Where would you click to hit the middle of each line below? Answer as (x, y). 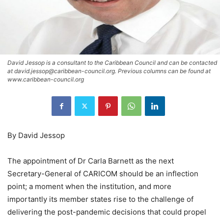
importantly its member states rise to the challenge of (100, 199)
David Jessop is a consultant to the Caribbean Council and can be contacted (112, 62)
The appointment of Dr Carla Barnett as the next (91, 161)
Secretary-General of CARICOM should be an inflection (103, 173)
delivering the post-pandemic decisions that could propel (107, 212)
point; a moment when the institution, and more (89, 186)
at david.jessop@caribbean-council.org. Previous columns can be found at (109, 71)
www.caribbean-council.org (46, 79)
